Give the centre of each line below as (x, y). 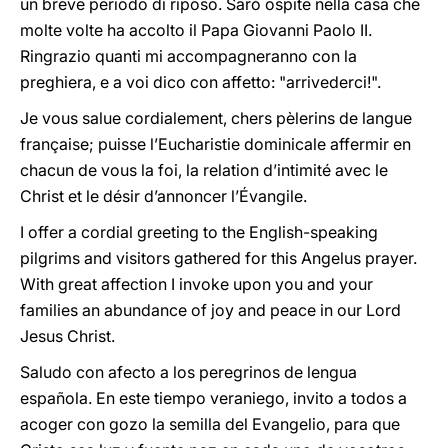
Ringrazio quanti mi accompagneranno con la (188, 56)
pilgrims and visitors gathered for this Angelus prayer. (218, 258)
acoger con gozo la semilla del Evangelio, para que (210, 424)
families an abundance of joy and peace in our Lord (210, 310)
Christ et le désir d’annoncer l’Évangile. (163, 196)
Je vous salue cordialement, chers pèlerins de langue (216, 118)
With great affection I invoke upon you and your (196, 284)
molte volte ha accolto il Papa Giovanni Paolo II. (196, 30)
